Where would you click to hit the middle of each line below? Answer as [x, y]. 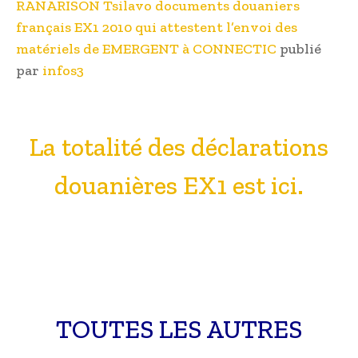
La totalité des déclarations [179, 147]
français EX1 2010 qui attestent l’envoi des [157, 28]
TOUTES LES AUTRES [179, 330]
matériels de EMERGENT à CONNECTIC [146, 49]
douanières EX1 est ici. [179, 186]
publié [299, 49]
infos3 [63, 71]
